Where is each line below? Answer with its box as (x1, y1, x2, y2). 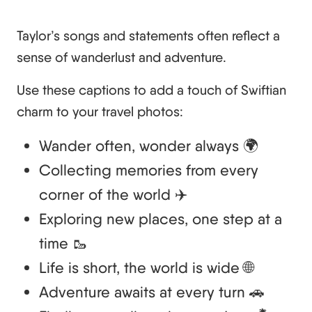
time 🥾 (39, 233, 88, 252)
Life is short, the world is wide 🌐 (39, 258, 253, 276)
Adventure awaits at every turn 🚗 (39, 282, 265, 301)
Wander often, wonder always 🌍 (39, 136, 258, 155)
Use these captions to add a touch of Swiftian (17, 81, 286, 98)
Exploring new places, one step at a (39, 209, 282, 228)
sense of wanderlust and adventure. (17, 48, 226, 65)
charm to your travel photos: (17, 102, 183, 120)
